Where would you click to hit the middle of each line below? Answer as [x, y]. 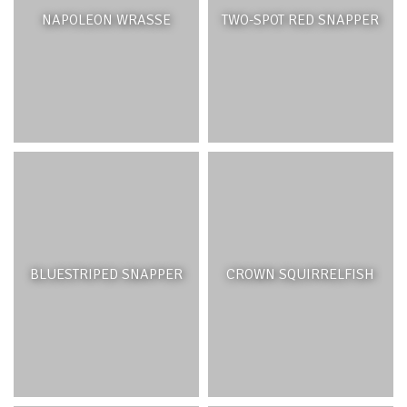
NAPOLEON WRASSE [107, 20]
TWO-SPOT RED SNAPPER [301, 20]
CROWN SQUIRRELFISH [301, 274]
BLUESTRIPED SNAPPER [107, 274]
